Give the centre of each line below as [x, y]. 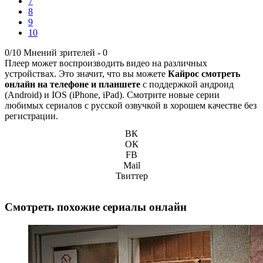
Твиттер [131, 176]
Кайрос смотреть [204, 73]
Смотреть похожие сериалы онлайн [96, 207]
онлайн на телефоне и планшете [73, 84]
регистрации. [31, 116]
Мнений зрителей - [63, 52]
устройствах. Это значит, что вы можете [86, 73]
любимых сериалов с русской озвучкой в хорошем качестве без [131, 105]
